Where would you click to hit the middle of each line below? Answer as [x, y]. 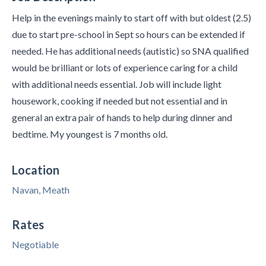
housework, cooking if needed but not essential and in [120, 101]
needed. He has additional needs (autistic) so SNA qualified [130, 51]
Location [36, 170]
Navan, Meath [41, 190]
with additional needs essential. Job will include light [117, 84]
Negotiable [35, 244]
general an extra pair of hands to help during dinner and [122, 117]
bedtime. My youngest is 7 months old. [90, 134]
